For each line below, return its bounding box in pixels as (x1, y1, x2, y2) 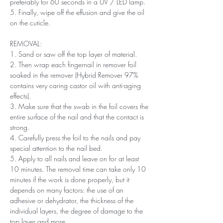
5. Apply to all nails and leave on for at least (10, 153, 139, 163)
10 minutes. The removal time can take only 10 (10, 164, 146, 174)
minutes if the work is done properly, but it (10, 174, 129, 184)
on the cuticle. (10, 17, 50, 27)
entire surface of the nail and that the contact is (10, 111, 144, 121)
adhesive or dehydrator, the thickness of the (10, 195, 133, 205)
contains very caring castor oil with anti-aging (10, 80, 141, 90)
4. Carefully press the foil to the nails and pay (10, 132, 140, 142)
